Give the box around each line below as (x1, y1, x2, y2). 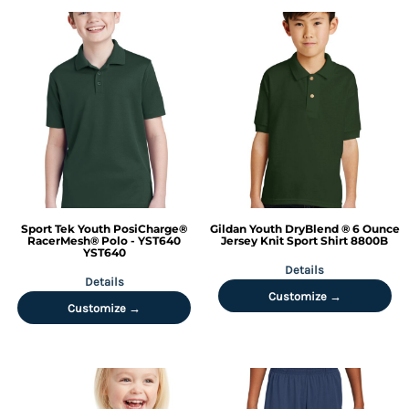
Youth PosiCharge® (78, 221, 188, 236)
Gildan (209, 221, 246, 236)
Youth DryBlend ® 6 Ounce (248, 221, 400, 236)
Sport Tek (21, 221, 76, 236)
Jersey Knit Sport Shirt (221, 233, 349, 247)
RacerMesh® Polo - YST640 (27, 233, 182, 247)
